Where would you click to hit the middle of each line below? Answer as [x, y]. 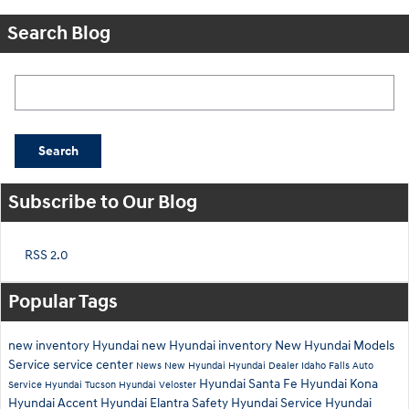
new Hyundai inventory [208, 345]
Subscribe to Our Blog [103, 202]
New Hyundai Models [335, 345]
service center [94, 364]
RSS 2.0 [45, 255]
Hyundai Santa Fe [250, 383]
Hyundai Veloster [159, 384]
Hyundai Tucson [82, 384]
